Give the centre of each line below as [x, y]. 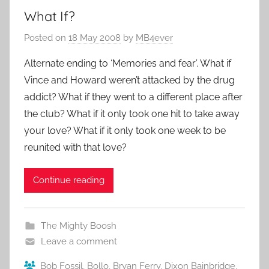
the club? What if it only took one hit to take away [132, 113]
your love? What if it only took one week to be [125, 130]
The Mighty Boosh [78, 225]
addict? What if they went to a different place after [133, 97]
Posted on [46, 38]
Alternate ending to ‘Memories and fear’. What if [128, 63]
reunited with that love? [75, 147]
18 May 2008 [95, 38]
